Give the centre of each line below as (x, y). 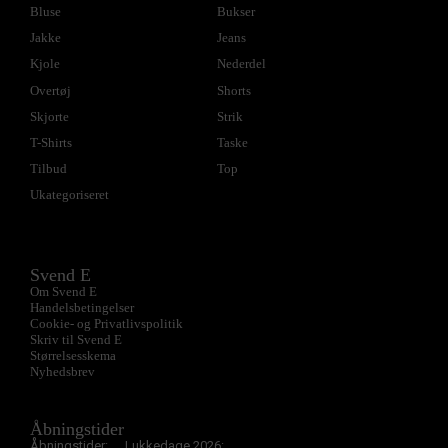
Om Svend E (63, 292)
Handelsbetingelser (82, 308)
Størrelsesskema (73, 356)
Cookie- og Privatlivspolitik (106, 324)
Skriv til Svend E (76, 340)
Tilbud (48, 169)
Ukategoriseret (69, 195)
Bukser (235, 11)
